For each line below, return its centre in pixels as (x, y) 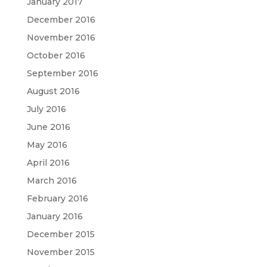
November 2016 (61, 37)
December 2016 (61, 19)
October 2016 (56, 55)
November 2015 (60, 252)
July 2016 (46, 109)
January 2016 (55, 216)
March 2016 (52, 180)
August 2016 (53, 91)
